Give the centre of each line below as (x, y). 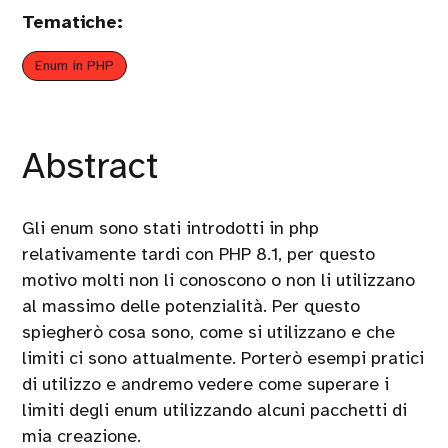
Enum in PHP (75, 66)
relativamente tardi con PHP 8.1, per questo (199, 254)
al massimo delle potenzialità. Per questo (191, 306)
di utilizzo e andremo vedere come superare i (206, 384)
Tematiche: (73, 22)
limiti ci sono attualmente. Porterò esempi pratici (223, 358)
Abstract (90, 166)
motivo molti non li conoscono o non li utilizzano (219, 280)
